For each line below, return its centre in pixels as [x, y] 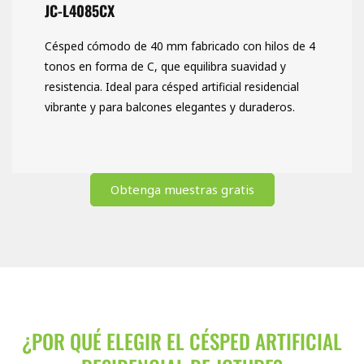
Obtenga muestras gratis [182, 190]
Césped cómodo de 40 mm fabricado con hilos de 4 [180, 46]
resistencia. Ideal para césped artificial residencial [172, 87]
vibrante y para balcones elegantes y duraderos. [170, 107]
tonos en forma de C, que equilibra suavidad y [165, 67]
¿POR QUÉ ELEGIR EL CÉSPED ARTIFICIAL [182, 341]
